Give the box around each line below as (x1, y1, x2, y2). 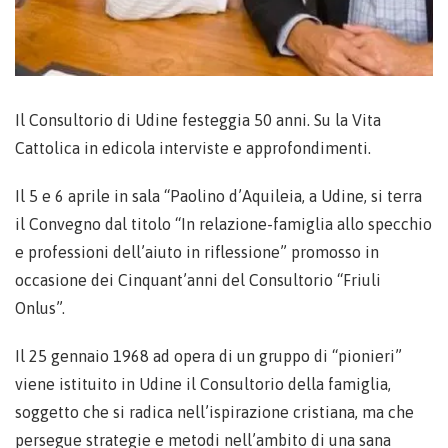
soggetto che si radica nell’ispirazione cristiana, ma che (15, 403, 414, 422)
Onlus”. (15, 299, 65, 318)
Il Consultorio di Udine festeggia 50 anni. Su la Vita (15, 111, 381, 130)
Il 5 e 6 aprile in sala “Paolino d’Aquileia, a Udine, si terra (15, 187, 422, 206)
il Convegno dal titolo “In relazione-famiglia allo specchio (15, 215, 432, 234)
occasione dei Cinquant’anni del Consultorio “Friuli (15, 271, 381, 290)
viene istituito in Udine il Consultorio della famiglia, (15, 375, 391, 394)
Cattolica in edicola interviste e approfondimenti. (15, 139, 371, 158)
